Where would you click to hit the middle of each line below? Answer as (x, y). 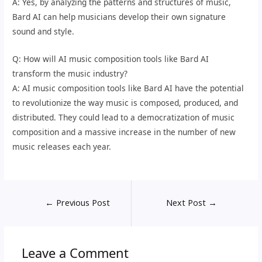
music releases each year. (62, 146)
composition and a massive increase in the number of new (124, 132)
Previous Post (82, 202)
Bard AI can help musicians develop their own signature (119, 16)
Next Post (187, 202)
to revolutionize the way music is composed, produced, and (125, 102)
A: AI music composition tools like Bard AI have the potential (128, 88)
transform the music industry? (70, 73)
